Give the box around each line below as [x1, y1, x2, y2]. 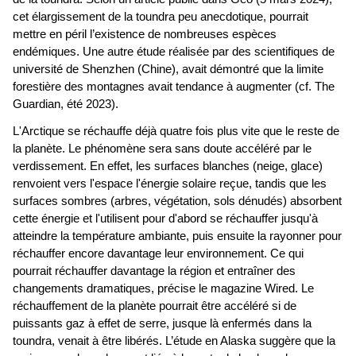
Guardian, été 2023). [13, 98, 118, 111]
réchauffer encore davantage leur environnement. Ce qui [13, 247, 304, 261]
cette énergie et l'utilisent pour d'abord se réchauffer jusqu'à [13, 212, 318, 226]
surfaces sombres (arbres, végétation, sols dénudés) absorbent [13, 195, 342, 208]
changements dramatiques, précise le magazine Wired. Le [13, 282, 314, 296]
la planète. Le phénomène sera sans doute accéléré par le [13, 142, 311, 156]
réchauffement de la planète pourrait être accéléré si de [13, 300, 296, 313]
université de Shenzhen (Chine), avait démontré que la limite [13, 63, 323, 76]
